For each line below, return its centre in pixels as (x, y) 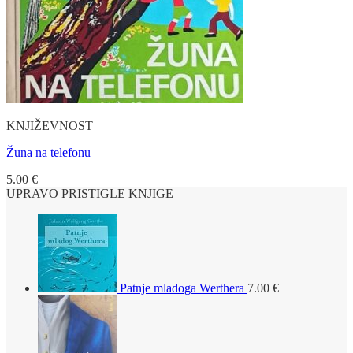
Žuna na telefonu (48, 152)
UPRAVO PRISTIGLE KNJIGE (90, 193)
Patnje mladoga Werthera (182, 288)
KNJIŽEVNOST (50, 125)
